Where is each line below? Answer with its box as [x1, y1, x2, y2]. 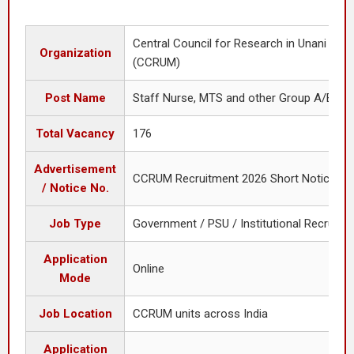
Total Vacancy [36, 126, 115, 141]
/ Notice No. [41, 181, 109, 195]
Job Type [49, 217, 101, 231]
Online [133, 262, 164, 276]
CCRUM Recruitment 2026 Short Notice [133, 171, 336, 186]
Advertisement [34, 162, 116, 176]
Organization [39, 46, 111, 60]
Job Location [38, 307, 112, 321]
